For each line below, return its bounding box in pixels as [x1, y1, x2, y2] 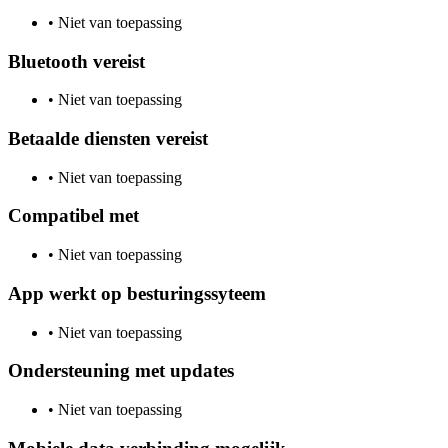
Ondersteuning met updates [8, 360, 234, 382]
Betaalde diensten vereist [8, 128, 208, 149]
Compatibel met [8, 205, 139, 227]
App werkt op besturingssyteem [8, 282, 266, 304]
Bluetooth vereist [8, 50, 145, 72]
